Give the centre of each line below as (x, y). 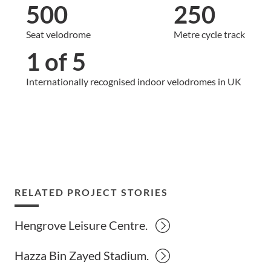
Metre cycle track (210, 34)
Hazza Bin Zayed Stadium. (82, 255)
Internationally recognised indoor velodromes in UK (133, 81)
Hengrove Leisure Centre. (81, 225)
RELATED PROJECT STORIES (92, 192)
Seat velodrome (58, 34)
